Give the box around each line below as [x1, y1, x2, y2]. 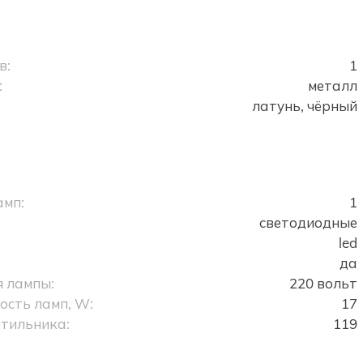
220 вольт [288, 275, 357, 292]
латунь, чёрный [251, 97, 357, 114]
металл [307, 77, 357, 94]
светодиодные [258, 214, 357, 231]
